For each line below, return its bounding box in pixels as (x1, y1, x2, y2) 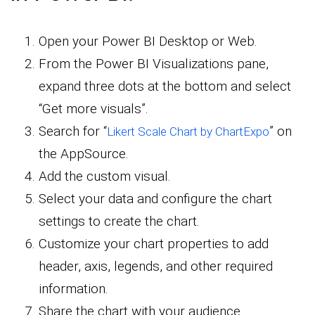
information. (39, 280, 108, 297)
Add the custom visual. (39, 167, 171, 184)
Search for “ (39, 122, 107, 139)
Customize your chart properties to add (39, 235, 269, 252)
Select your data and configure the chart (39, 190, 272, 207)
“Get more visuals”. (39, 100, 148, 117)
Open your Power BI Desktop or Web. (39, 32, 257, 49)
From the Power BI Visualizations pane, (39, 55, 269, 72)
